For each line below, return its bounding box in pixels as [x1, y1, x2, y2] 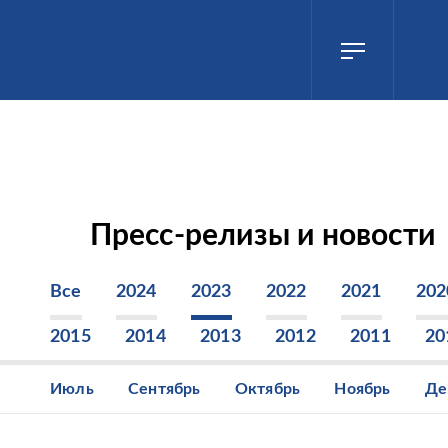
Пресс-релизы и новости [89, 220, 436, 251]
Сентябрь [128, 380, 201, 397]
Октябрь [234, 380, 301, 397]
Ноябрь [334, 380, 391, 397]
